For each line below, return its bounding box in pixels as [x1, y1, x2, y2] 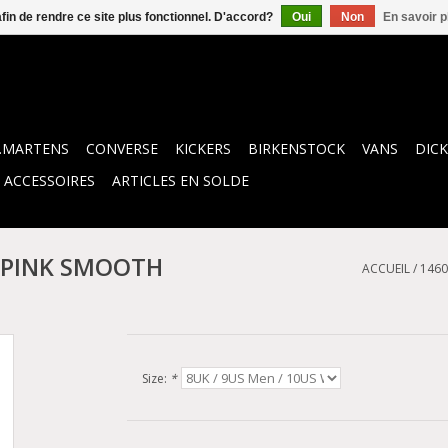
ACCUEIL [362, 260, 410, 277]
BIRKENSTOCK [248, 139, 345, 158]
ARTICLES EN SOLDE [112, 171, 249, 190]
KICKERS [175, 139, 231, 158]
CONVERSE [86, 139, 158, 158]
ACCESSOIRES [4, 171, 95, 190]
